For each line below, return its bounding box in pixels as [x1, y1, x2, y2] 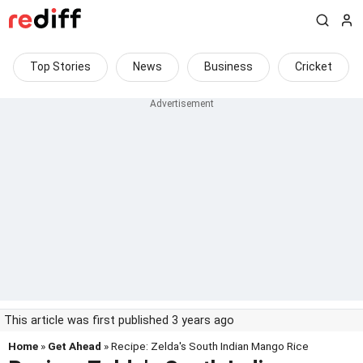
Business [204, 60, 253, 73]
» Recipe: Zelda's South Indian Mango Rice [101, 340, 309, 352]
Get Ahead [48, 340, 101, 352]
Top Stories [30, 60, 91, 73]
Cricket [295, 60, 332, 73]
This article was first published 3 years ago [4, 314, 234, 327]
